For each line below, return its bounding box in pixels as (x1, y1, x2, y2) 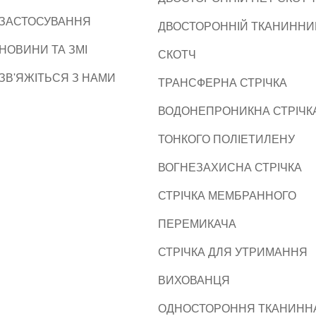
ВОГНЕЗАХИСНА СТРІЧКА (158, 162, 302, 174)
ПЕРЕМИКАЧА (158, 218, 236, 230)
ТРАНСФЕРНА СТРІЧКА (158, 77, 287, 89)
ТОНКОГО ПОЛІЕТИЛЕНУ (158, 133, 295, 145)
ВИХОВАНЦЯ (158, 274, 230, 286)
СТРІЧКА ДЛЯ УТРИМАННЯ (158, 246, 308, 258)
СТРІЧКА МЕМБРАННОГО (158, 190, 296, 202)
